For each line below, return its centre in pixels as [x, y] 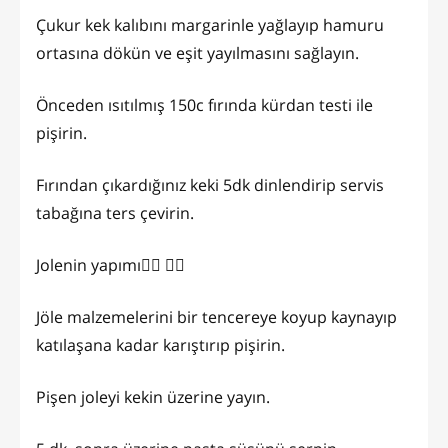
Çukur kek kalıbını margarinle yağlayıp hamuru [210, 24]
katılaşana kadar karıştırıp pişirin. [160, 344]
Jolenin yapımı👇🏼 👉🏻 [110, 264]
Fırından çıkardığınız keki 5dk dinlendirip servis [210, 184]
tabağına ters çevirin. [115, 212]
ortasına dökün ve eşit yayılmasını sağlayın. [197, 52]
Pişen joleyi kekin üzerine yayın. [153, 396]
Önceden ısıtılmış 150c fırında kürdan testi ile [204, 104]
